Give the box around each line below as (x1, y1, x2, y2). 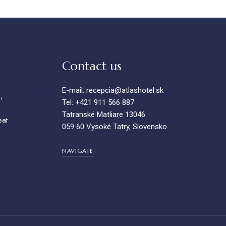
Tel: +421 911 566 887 (62, 98, 135, 107)
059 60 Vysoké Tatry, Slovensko (62, 122, 167, 131)
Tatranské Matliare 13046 (62, 110, 146, 119)
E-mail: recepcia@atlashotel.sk (62, 86, 164, 95)
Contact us (62, 59, 122, 74)
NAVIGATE (62, 147, 93, 154)
